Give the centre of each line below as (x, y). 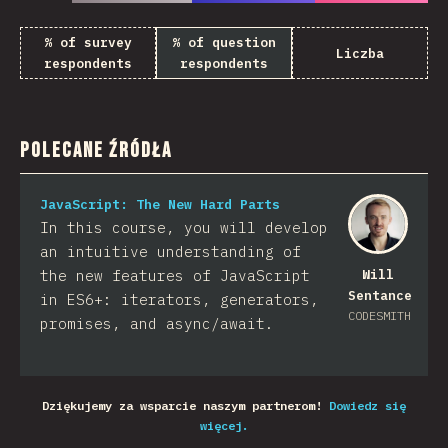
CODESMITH (379, 316)
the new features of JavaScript (175, 276)
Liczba (360, 53)
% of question (224, 43)
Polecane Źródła (96, 151)
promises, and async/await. (157, 324)
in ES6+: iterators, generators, (179, 300)
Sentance (380, 296)
